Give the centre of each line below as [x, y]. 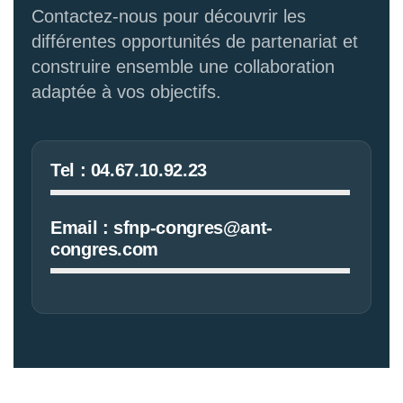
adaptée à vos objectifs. [126, 92]
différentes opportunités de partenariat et [195, 42]
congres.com [105, 249]
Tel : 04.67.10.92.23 [129, 170]
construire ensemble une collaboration [183, 67]
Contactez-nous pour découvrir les [169, 17]
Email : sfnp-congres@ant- [161, 227]
